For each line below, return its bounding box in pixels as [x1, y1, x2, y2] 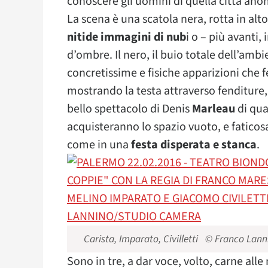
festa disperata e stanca [131, 136, 257, 153]
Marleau [192, 100, 235, 117]
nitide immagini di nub [67, 29, 186, 45]
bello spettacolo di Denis [67, 100, 192, 117]
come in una [67, 136, 131, 153]
